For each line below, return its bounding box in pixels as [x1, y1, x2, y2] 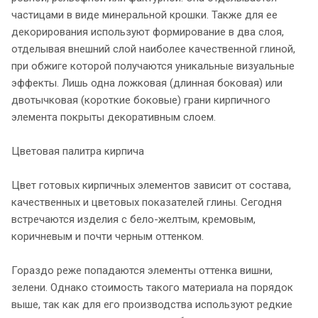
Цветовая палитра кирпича [11, 144, 144, 158]
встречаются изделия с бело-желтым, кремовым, [11, 212, 256, 226]
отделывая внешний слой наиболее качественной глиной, [11, 42, 295, 55]
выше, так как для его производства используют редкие [11, 297, 292, 311]
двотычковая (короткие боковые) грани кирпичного [11, 93, 270, 106]
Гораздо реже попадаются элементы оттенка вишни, [11, 263, 273, 277]
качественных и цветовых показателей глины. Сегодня [11, 195, 282, 209]
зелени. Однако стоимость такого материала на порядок [11, 280, 293, 294]
